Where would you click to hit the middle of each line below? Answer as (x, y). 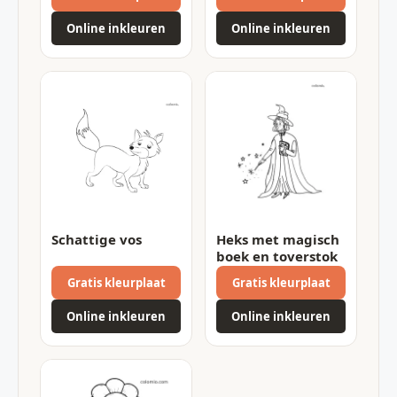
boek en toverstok (277, 256)
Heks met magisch (278, 239)
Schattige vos (97, 239)
